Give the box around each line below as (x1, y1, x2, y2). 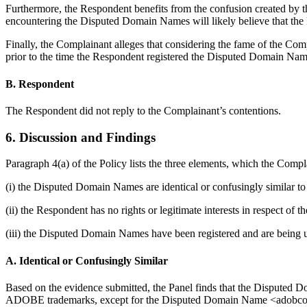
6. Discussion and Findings (5, 130, 156, 145)
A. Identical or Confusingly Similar (5, 254, 168, 267)
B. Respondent (5, 77, 74, 90)
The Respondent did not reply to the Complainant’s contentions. (5, 105, 281, 116)
